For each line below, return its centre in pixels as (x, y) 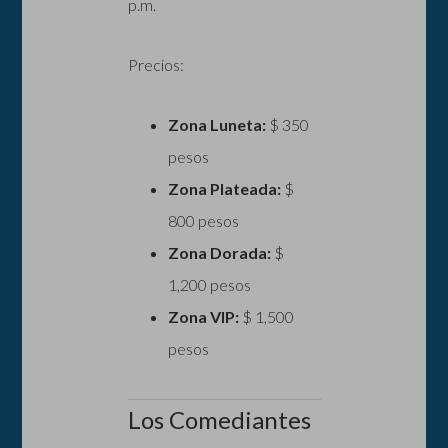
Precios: (155, 64)
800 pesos (203, 220)
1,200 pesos (209, 284)
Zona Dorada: (219, 252)
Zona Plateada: (224, 188)
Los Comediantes (219, 419)
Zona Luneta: (216, 124)
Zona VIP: (203, 316)
